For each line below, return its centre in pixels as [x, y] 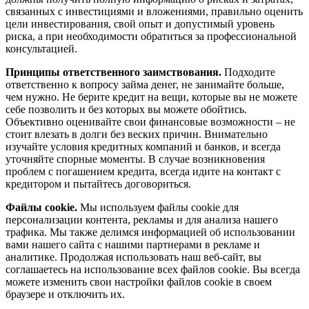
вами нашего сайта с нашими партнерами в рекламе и [133, 244]
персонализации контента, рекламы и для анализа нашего [142, 219]
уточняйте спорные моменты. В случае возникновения [135, 159]
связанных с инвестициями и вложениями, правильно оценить [154, 11]
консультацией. [41, 48]
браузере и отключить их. [65, 294]
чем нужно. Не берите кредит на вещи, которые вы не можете [151, 97]
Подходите [248, 72]
